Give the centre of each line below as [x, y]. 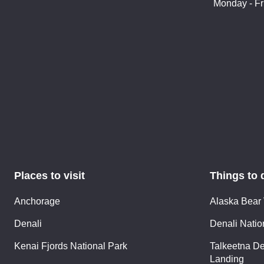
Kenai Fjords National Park [71, 246]
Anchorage [37, 201]
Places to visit [49, 175]
